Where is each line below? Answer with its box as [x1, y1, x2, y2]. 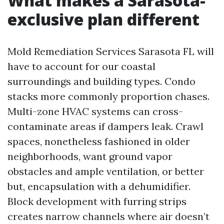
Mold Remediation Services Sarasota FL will [7, 45, 214, 57]
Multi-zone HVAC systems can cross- [7, 105, 183, 117]
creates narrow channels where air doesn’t [7, 210, 209, 222]
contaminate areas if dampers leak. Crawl [7, 120, 203, 132]
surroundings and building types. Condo [7, 75, 195, 87]
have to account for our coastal [7, 60, 155, 72]
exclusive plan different [7, 8, 199, 30]
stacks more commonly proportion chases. [7, 90, 209, 102]
